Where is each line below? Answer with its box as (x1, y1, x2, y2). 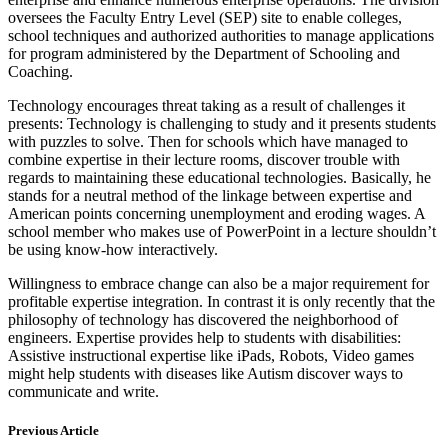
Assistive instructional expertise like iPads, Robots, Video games (8, 346, 414, 364)
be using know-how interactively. (8, 240, 218, 258)
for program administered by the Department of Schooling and (8, 44, 400, 62)
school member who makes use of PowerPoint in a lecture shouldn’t (8, 222, 436, 240)
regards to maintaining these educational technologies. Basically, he (8, 168, 431, 186)
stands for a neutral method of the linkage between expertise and (8, 186, 412, 204)
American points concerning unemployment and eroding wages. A (8, 204, 425, 222)
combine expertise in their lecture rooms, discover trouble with (8, 150, 400, 168)
